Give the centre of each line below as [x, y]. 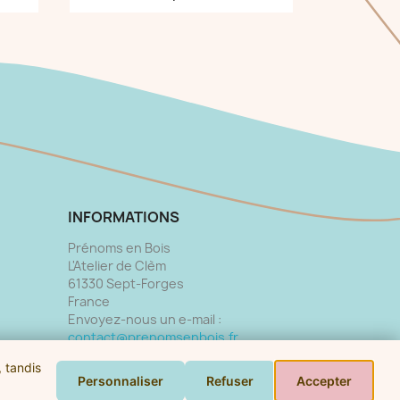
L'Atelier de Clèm [117, 265]
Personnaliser [121, 380]
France [89, 301]
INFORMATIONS [124, 217]
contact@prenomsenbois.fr [153, 337]
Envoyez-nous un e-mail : [145, 319]
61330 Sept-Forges [126, 283]
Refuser [230, 380]
